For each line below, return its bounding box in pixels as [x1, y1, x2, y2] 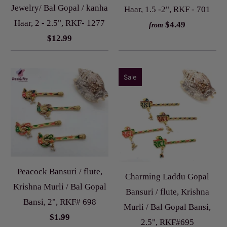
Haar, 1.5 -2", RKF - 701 [124, 4, 211, 14]
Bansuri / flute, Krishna [125, 187, 209, 197]
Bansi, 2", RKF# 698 [23, 197, 96, 207]
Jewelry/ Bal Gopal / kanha [11, 3, 108, 13]
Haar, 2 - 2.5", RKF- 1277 [14, 18, 105, 28]
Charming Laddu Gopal [125, 172, 210, 182]
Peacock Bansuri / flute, [17, 166, 102, 176]
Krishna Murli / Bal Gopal [13, 181, 106, 192]
